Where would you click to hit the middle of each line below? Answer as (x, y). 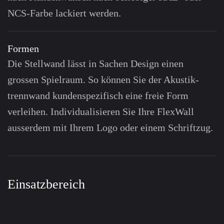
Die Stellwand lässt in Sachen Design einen (95, 64)
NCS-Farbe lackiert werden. (64, 13)
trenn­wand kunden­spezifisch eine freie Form (98, 96)
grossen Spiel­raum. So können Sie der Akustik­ (103, 80)
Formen (23, 49)
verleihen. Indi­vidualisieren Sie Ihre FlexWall (101, 112)
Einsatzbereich (46, 184)
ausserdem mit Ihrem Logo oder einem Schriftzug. (110, 128)
